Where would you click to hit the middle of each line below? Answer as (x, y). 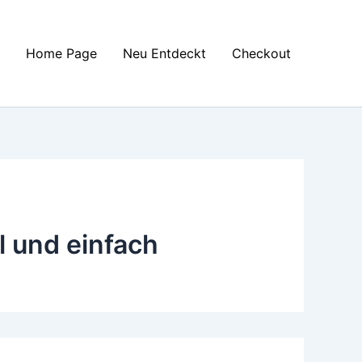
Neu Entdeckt (164, 53)
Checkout (261, 53)
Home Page (61, 53)
